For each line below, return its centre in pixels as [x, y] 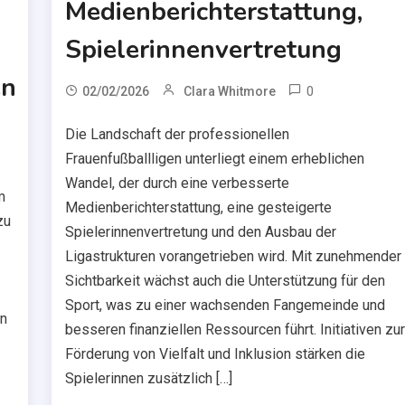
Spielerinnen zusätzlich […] [149, 379]
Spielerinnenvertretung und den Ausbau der [201, 232]
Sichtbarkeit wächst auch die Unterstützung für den [226, 281]
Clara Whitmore [230, 92]
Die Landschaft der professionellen [178, 135]
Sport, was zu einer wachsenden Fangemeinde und [226, 306]
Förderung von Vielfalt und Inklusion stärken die [216, 354]
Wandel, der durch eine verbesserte [178, 184]
